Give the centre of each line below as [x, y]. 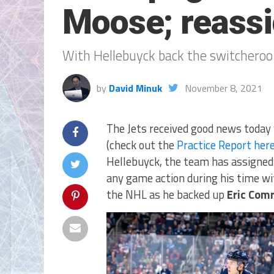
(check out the [142, 145]
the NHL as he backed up [167, 194]
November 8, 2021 [224, 88]
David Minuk [135, 88]
